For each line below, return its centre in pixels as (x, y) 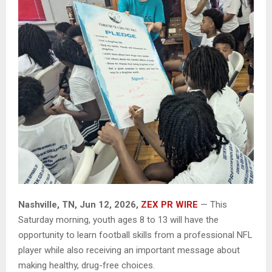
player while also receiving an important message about (129, 250)
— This (212, 205)
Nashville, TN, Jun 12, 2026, (80, 205)
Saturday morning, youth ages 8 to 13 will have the (118, 220)
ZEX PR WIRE (169, 205)
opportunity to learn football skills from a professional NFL (135, 235)
